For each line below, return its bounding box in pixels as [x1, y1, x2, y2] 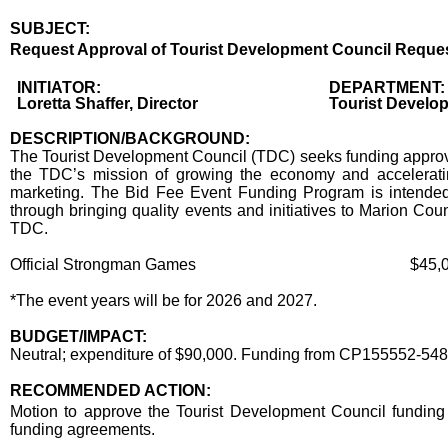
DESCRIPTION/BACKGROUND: [10, 130, 250, 147]
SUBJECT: [10, 20, 90, 37]
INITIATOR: [17, 79, 102, 96]
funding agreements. [10, 421, 155, 438]
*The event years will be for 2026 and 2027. [10, 292, 317, 309]
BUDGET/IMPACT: [10, 328, 147, 345]
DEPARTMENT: [329, 79, 446, 96]
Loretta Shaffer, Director [17, 95, 199, 112]
